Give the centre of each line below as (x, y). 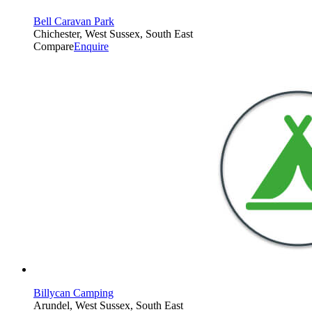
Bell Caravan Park (74, 21)
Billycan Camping (73, 292)
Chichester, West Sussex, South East (113, 33)
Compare (54, 46)
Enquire (91, 46)
